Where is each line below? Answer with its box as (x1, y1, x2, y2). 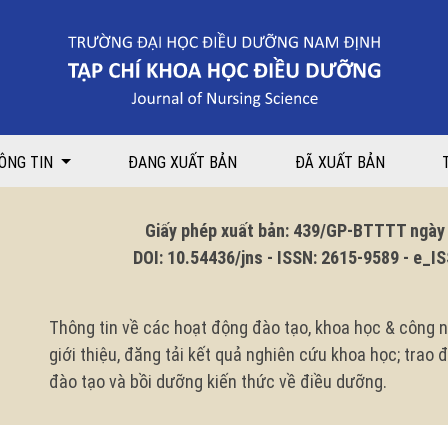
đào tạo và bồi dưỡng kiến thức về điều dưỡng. (49, 371, 387, 392)
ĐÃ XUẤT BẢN (294, 153, 385, 172)
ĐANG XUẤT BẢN (128, 153, 238, 172)
